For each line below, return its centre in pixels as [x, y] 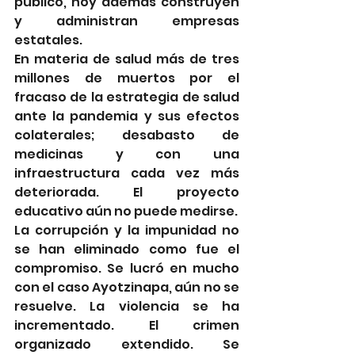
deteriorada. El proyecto [127, 192]
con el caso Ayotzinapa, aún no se [127, 287]
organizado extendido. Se [127, 344]
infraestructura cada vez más [127, 173]
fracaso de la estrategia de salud [127, 97]
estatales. [50, 40]
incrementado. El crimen [127, 325]
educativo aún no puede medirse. [126, 211]
